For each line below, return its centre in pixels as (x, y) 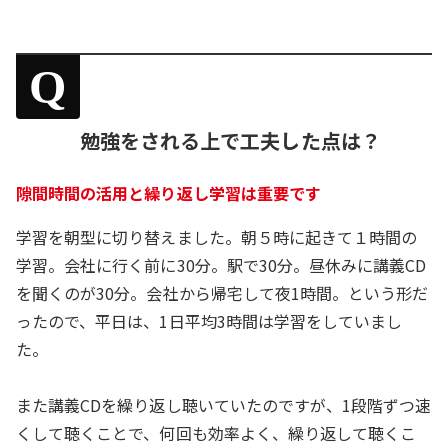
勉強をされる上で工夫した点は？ (230, 140)
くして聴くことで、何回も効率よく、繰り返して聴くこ (216, 432)
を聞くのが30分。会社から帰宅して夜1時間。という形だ (222, 292)
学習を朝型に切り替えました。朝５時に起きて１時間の (217, 236)
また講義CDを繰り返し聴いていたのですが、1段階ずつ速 (224, 404)
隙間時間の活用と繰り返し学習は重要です (168, 192)
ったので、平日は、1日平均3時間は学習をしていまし (209, 320)
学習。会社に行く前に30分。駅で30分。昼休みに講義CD (221, 264)
